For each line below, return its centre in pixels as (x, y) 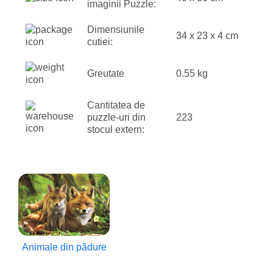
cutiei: (100, 41)
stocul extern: (116, 129)
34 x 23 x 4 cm (207, 35)
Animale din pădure (64, 247)
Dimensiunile (116, 29)
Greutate (106, 73)
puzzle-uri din (116, 117)
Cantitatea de (116, 105)
